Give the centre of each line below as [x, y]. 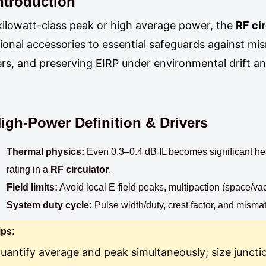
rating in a [29, 170]
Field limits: [32, 187]
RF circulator [80, 170]
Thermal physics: [46, 152]
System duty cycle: [50, 205]
